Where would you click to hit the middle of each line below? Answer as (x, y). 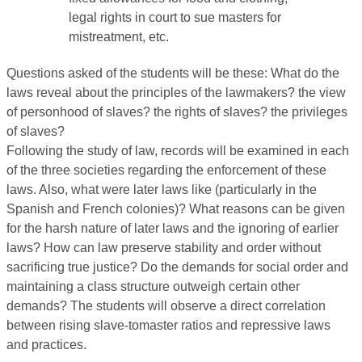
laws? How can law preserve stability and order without (164, 248)
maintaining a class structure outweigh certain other (153, 287)
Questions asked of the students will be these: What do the (173, 74)
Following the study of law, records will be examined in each (178, 151)
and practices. (46, 345)
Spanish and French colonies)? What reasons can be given (176, 209)
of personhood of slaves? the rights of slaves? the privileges (177, 112)
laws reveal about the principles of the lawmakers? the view (176, 93)
